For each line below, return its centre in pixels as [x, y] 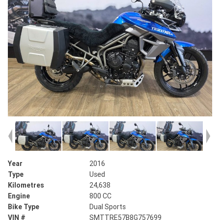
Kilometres [26, 185]
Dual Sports [108, 207]
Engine [19, 196]
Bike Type [24, 207]
